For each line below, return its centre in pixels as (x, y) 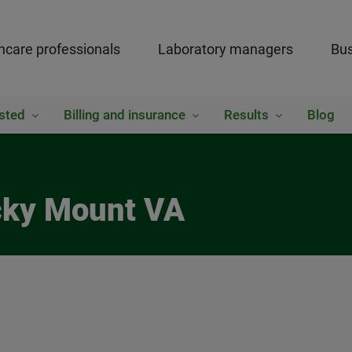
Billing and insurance (124, 115)
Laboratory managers (225, 49)
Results (246, 115)
